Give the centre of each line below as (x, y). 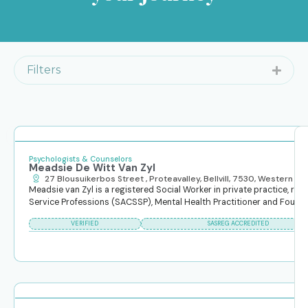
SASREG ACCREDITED (238, 224)
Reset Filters (38, 136)
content (33, 155)
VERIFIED (85, 224)
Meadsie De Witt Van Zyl (92, 168)
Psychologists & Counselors (80, 159)
